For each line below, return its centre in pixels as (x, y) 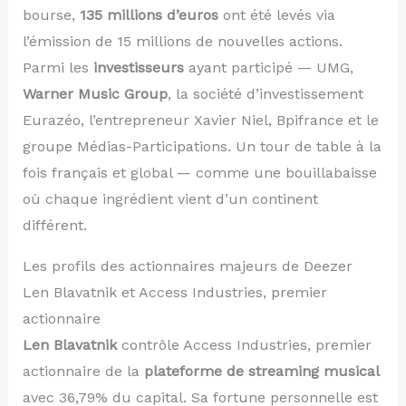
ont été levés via (276, 14)
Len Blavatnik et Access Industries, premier (174, 292)
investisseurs (138, 67)
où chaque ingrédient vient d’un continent (170, 198)
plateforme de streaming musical (261, 371)
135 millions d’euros (149, 14)
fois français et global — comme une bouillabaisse (199, 172)
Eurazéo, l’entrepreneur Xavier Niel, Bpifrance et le (200, 120)
